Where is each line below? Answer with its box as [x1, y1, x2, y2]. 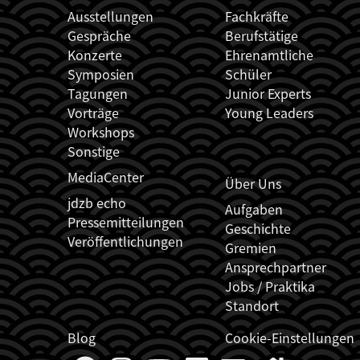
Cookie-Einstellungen [225, 327, 354, 347]
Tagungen [67, 83, 128, 103]
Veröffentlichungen [67, 231, 183, 251]
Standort [225, 295, 279, 315]
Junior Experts [225, 83, 311, 103]
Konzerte [67, 44, 122, 64]
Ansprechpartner [225, 256, 326, 276]
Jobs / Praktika [225, 276, 315, 296]
